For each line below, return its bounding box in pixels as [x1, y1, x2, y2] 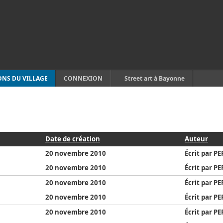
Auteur [185, 134, 208, 143]
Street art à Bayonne [124, 74, 185, 83]
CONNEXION [64, 74, 103, 83]
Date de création [45, 134, 100, 143]
